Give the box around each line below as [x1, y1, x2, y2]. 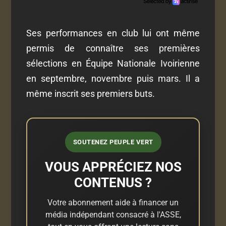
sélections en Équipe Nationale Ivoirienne [26, 58, 200, 69]
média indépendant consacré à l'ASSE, [45, 209, 181, 219]
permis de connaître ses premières [26, 42, 200, 53]
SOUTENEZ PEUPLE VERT [73, 138, 153, 146]
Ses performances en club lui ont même [26, 27, 200, 38]
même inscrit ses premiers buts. [26, 88, 155, 99]
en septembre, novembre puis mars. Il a [26, 73, 200, 84]
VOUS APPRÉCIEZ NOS [44, 159, 182, 175]
